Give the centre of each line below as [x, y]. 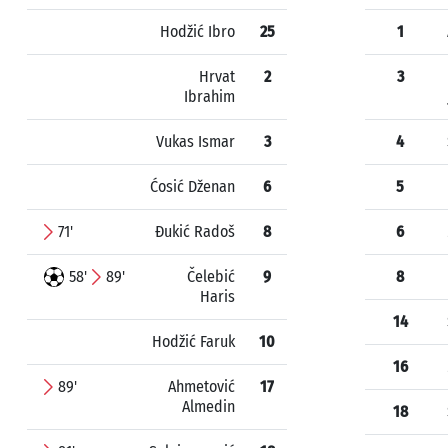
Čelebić [211, 276]
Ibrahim [209, 96]
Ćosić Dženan [192, 186]
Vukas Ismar [195, 141]
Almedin [208, 406]
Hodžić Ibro [197, 31]
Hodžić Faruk [193, 341]
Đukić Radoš [195, 231]
